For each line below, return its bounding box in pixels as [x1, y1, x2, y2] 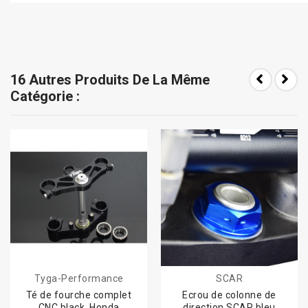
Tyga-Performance [34, 272, 124, 284]
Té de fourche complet [25, 289, 132, 300]
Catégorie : [10, 87, 80, 104]
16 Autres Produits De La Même [10, 71, 210, 88]
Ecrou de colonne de [182, 289, 276, 300]
